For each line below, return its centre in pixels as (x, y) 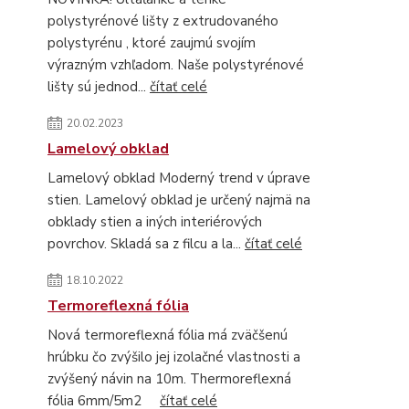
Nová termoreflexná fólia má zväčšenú (168, 335)
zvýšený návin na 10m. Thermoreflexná (169, 379)
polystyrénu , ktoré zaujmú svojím (152, 43)
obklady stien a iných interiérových (155, 222)
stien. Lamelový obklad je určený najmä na (179, 200)
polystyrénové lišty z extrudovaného (163, 21)
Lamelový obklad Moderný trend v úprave (179, 178)
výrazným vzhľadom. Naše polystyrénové (176, 65)
